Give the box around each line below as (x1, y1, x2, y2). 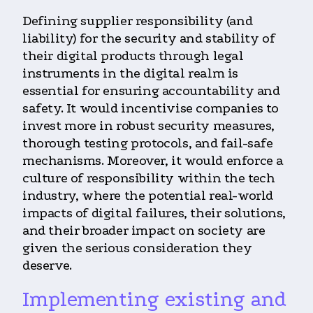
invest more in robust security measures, (22, 117, 275, 133)
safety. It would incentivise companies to (22, 100, 279, 116)
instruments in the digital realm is (22, 65, 239, 81)
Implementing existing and (22, 286, 286, 312)
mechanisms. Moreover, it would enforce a (22, 152, 284, 168)
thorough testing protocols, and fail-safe (22, 135, 273, 151)
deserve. (22, 257, 72, 273)
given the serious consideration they (22, 240, 252, 256)
